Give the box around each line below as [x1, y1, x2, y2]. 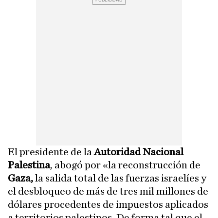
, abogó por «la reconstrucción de [50, 160, 200, 171]
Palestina [8, 160, 50, 171]
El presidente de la [8, 146, 92, 158]
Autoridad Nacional [92, 146, 183, 158]
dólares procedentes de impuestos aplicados [8, 199, 208, 210]
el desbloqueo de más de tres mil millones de [8, 186, 208, 197]
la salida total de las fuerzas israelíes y [33, 173, 206, 184]
